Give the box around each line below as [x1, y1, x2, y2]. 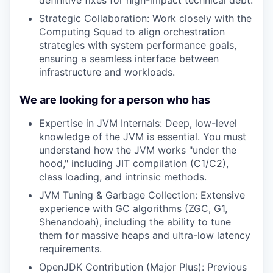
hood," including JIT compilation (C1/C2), [39, 157, 229, 169]
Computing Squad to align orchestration [39, 25, 225, 38]
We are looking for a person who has [19, 93, 210, 106]
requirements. [39, 242, 102, 255]
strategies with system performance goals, [39, 38, 236, 51]
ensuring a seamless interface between [39, 52, 219, 65]
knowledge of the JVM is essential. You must [39, 130, 246, 143]
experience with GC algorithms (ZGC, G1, [39, 202, 227, 214]
